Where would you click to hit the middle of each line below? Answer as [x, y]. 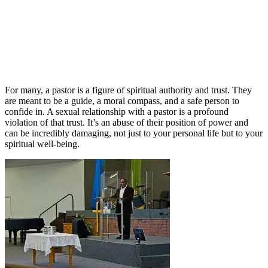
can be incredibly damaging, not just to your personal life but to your [134, 133]
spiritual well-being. [42, 144]
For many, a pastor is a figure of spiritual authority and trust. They [128, 90]
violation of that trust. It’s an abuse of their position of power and [127, 122]
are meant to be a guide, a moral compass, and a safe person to [122, 101]
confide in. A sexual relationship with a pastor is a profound [117, 112]
